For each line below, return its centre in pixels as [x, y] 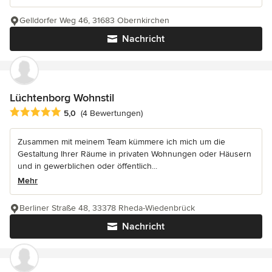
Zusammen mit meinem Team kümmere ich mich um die [121, 141]
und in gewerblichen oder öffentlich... [87, 166]
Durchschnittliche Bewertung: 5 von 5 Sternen [107, 112]
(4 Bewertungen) [112, 113]
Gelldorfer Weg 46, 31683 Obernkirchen [94, 21]
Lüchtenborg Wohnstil [62, 98]
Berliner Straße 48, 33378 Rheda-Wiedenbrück [107, 208]
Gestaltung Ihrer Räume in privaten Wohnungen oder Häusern [134, 154]
